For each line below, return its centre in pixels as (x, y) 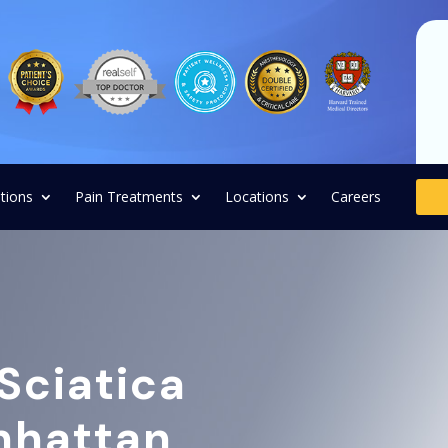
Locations (257, 196)
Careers (356, 196)
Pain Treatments (129, 196)
